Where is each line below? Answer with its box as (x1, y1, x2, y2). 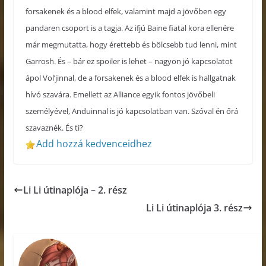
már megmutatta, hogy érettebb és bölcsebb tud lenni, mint (25, 39, 237, 50)
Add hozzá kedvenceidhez (36, 137, 152, 151)
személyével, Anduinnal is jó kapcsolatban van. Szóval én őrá (25, 106, 238, 117)
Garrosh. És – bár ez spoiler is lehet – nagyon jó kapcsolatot (25, 56, 233, 67)
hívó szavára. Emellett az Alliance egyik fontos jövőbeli (25, 89, 215, 100)
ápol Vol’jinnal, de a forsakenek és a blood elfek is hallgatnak (25, 72, 236, 84)
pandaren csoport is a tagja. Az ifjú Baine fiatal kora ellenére (25, 23, 234, 34)
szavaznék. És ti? (25, 122, 83, 134)
